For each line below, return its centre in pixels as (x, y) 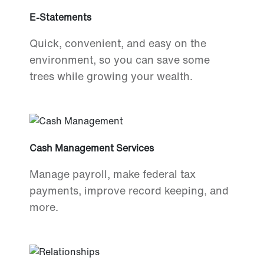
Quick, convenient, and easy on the (118, 43)
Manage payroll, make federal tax (113, 174)
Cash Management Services (92, 148)
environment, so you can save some (120, 60)
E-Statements (60, 17)
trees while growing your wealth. (111, 76)
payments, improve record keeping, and (129, 191)
